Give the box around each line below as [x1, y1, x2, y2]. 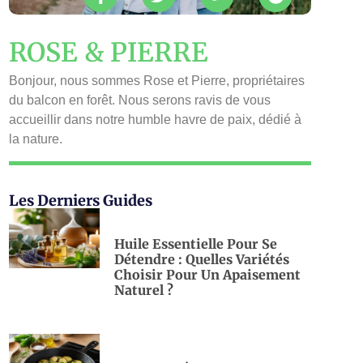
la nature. [9, 132, 63, 147]
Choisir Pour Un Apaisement [114, 266, 301, 283]
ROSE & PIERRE [9, 36, 209, 70]
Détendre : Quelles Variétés [114, 250, 289, 267]
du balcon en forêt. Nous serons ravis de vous [9, 93, 271, 108]
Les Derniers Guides [9, 190, 153, 210]
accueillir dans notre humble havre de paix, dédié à [9, 113, 302, 127]
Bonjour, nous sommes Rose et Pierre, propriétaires [9, 74, 305, 88]
